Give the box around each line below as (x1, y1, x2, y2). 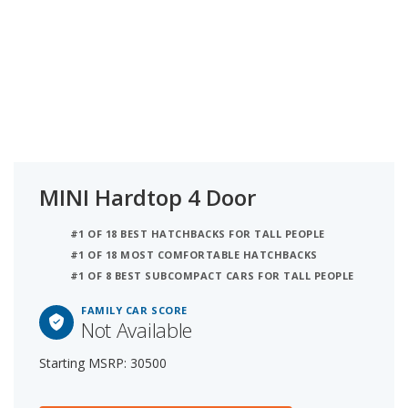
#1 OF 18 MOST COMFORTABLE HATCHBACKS (70, 248, 318, 262)
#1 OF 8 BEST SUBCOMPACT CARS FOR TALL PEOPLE (70, 269, 354, 283)
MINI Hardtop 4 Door (39, 182, 256, 213)
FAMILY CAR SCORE (81, 303, 188, 318)
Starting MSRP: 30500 (39, 354, 167, 372)
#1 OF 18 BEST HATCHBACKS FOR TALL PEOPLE (70, 227, 325, 241)
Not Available (81, 316, 192, 344)
